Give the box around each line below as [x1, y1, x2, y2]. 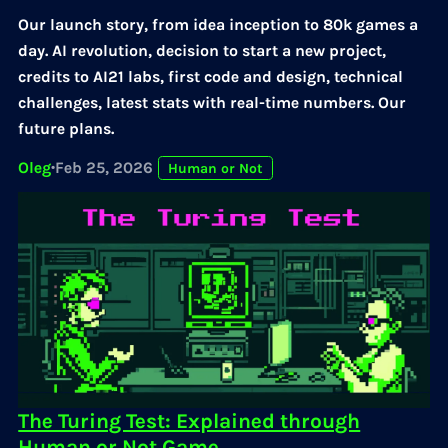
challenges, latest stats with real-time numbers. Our [18, 92, 407, 112]
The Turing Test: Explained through [18, 408, 361, 433]
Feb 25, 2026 [55, 157, 154, 177]
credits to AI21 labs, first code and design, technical [18, 66, 404, 86]
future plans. [18, 118, 115, 138]
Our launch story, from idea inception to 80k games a [18, 14, 419, 34]
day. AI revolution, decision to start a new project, [18, 40, 387, 60]
